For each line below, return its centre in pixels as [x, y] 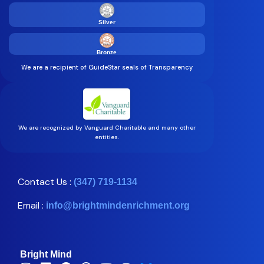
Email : [32, 206]
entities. [107, 137]
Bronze [107, 52]
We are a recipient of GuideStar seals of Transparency [107, 67]
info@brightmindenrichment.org [118, 206]
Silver [107, 22]
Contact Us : [46, 182]
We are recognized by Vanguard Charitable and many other [107, 128]
